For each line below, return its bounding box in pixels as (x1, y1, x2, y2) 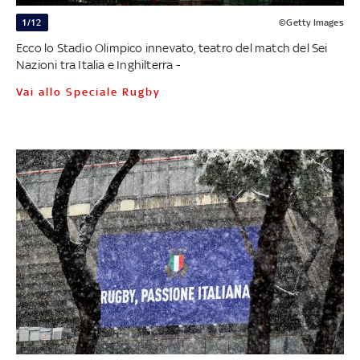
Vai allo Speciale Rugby (22, 85, 161, 98)
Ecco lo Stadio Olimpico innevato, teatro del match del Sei (15, 40, 328, 55)
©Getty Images (279, 16, 344, 28)
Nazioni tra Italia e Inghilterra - (15, 57, 180, 72)
